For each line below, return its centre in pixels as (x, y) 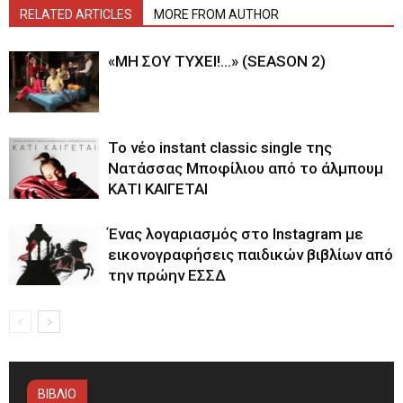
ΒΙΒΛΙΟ (57, 394)
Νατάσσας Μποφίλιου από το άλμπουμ (246, 168)
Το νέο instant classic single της (220, 147)
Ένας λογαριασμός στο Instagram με (236, 233)
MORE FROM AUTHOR (216, 14)
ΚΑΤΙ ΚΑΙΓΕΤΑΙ (158, 188)
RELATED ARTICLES (76, 14)
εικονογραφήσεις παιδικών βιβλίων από (251, 254)
